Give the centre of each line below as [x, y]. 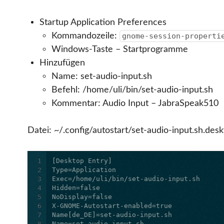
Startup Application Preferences [103, 22]
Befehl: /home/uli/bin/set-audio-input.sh [132, 89]
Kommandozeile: [85, 35]
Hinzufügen [62, 62]
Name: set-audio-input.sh [101, 76]
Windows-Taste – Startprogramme [119, 49]
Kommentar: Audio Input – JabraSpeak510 [135, 103]
